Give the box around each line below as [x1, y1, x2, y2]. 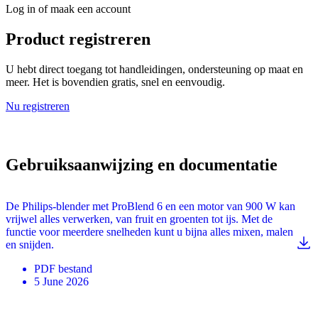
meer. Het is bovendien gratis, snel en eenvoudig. [6, 76, 225, 89]
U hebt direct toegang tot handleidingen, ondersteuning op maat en [6, 63, 303, 76]
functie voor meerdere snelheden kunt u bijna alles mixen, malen [6, 225, 293, 238]
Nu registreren [6, 100, 70, 113]
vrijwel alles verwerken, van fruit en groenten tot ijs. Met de [6, 212, 273, 225]
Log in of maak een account [6, 3, 131, 16]
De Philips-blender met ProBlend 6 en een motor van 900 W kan [6, 199, 295, 212]
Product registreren [6, 30, 150, 49]
